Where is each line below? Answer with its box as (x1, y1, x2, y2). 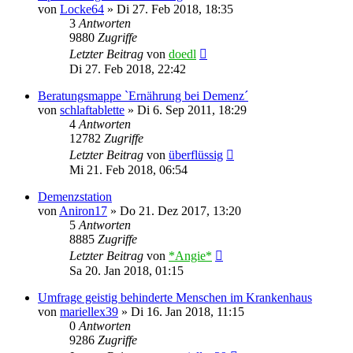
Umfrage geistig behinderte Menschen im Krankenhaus (38, 290, 312, 304)
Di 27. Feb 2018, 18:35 (117, 2, 233, 16)
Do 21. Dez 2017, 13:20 (120, 203, 241, 217)
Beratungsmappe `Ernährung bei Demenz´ (38, 88, 248, 102)
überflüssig (169, 147, 223, 162)
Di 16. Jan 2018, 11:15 (131, 304, 244, 318)
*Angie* (169, 248, 212, 262)
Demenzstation (38, 189, 112, 203)
